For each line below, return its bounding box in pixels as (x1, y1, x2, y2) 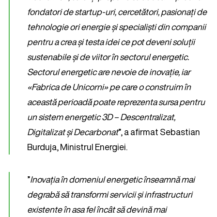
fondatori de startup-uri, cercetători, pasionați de (27, 5, 207, 18)
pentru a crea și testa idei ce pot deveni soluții (27, 35, 195, 48)
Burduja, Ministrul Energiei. (27, 140, 127, 153)
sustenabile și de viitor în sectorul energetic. (27, 50, 189, 63)
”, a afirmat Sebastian (118, 125, 200, 138)
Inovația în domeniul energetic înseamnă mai (30, 173, 195, 186)
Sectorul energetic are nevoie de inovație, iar (27, 65, 190, 78)
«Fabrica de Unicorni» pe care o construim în (27, 80, 191, 93)
